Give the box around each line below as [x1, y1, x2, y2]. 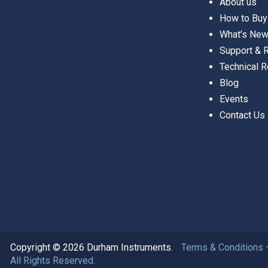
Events [220, 93, 248, 105]
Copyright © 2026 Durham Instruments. [10, 241, 173, 253]
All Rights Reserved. [10, 254, 95, 266]
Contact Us [220, 109, 265, 121]
